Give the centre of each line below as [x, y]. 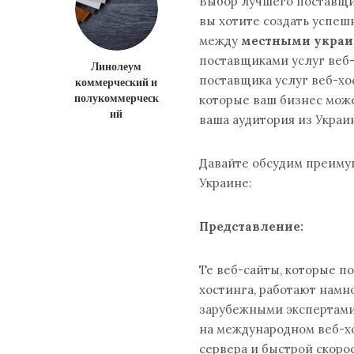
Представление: [251, 226]
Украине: [226, 183]
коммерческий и [116, 82]
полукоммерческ [116, 98]
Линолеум [116, 66]
